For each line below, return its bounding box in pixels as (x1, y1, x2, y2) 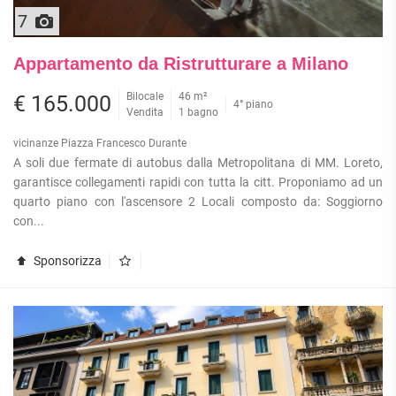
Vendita (126, 105, 164, 118)
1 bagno (179, 105, 218, 118)
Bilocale (126, 89, 164, 103)
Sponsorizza (30, 253, 102, 268)
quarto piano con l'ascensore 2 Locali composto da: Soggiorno (13, 194, 383, 209)
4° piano (233, 97, 273, 110)
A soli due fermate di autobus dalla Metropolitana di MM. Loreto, (13, 155, 383, 170)
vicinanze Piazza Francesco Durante (13, 136, 187, 149)
